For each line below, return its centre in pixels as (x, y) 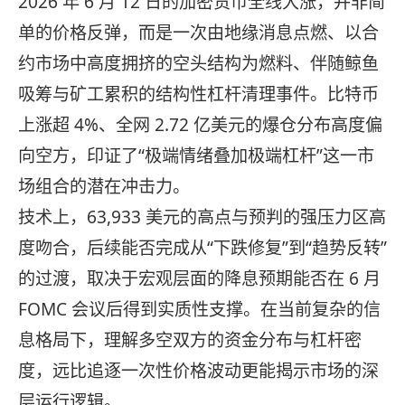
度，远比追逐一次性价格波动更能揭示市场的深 (198, 371)
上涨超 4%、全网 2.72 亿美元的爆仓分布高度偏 (200, 125)
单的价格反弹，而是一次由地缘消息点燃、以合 (198, 33)
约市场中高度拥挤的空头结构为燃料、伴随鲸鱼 (198, 64)
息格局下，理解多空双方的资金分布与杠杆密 (190, 340)
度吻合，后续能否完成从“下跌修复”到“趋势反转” (202, 248)
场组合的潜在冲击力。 (104, 187)
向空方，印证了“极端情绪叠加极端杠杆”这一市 (196, 156)
